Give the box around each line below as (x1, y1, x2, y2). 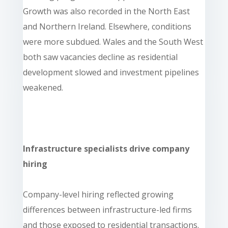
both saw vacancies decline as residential (22, 51, 178, 63)
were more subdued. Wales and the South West (22, 36, 203, 47)
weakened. (22, 81, 63, 93)
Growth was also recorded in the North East (22, 5, 190, 17)
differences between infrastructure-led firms (22, 204, 192, 215)
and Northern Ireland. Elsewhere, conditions (22, 20, 191, 32)
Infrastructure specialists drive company (22, 142, 189, 154)
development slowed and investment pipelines (22, 66, 199, 78)
